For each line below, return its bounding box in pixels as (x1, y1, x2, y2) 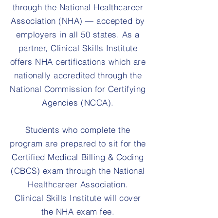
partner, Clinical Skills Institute (18, 43, 138, 53)
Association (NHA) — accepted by (11, 16, 145, 26)
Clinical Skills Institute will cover (15, 193, 141, 203)
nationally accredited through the (14, 70, 142, 80)
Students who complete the (25, 125, 130, 135)
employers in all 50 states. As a (16, 29, 140, 39)
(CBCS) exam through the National (11, 165, 145, 176)
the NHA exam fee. (41, 206, 115, 217)
